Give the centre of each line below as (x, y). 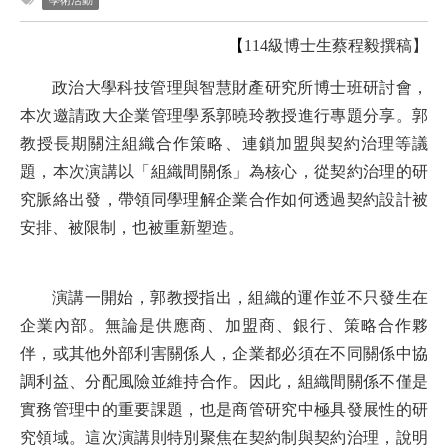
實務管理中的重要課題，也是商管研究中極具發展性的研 (224, 410)
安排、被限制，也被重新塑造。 (132, 228)
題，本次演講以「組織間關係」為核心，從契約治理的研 (224, 172)
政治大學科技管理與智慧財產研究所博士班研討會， (240, 88)
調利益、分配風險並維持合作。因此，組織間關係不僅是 (224, 382)
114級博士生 (288, 46)
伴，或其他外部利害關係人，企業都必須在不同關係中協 (224, 354)
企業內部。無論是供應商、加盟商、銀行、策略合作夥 (224, 326)
